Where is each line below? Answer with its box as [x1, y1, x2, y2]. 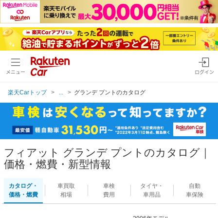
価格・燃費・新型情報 [4, 158, 111, 170]
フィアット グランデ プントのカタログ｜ [4, 146, 211, 159]
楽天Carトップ [8, 89, 47, 96]
